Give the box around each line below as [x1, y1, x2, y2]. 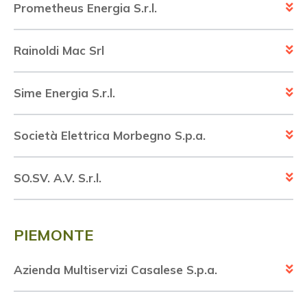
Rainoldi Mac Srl [14, 43, 104, 58]
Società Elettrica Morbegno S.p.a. [14, 128, 206, 143]
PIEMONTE [14, 225, 93, 245]
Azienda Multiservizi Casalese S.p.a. [14, 262, 217, 278]
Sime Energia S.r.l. [14, 86, 115, 101]
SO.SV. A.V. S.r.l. [14, 171, 101, 186]
